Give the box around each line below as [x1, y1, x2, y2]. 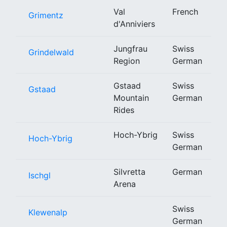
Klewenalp [28, 207, 67, 217]
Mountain [113, 92, 149, 103]
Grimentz [28, 10, 63, 20]
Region [113, 55, 140, 66]
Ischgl [28, 170, 51, 180]
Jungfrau [113, 43, 147, 54]
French [172, 6, 198, 17]
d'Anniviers [113, 18, 155, 29]
